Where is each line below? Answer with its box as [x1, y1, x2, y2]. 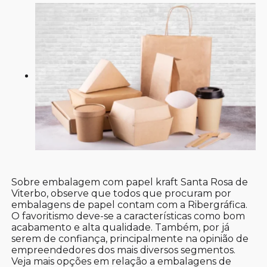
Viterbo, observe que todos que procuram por [11, 187, 232, 199]
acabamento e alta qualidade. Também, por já [11, 221, 230, 233]
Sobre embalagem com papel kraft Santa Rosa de [11, 176, 249, 188]
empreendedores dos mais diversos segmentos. [11, 244, 236, 256]
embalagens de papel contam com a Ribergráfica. [11, 198, 248, 210]
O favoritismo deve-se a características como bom [11, 210, 246, 222]
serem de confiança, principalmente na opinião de [11, 232, 249, 244]
